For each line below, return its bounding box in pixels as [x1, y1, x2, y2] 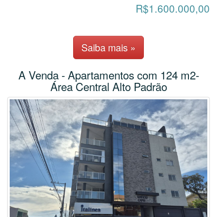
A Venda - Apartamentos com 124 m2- [18, 67, 199, 83]
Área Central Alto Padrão [50, 78, 167, 94]
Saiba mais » [81, 40, 136, 55]
